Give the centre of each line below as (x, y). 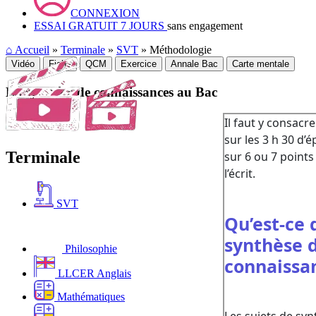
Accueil (31, 50)
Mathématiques (90, 296)
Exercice (139, 64)
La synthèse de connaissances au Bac (111, 92)
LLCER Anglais (93, 273)
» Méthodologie (175, 50)
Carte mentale (261, 64)
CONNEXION (105, 13)
